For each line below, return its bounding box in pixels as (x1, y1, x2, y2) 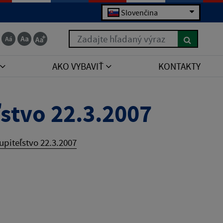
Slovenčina (121, 7, 158, 17)
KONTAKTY (158, 60, 201, 72)
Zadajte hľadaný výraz (68, 30, 156, 42)
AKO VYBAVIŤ (52, 60, 106, 72)
